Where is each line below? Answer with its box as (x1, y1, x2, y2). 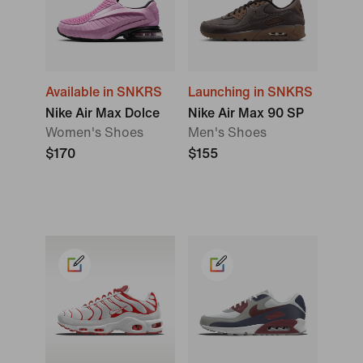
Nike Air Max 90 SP (188, 106, 304, 120)
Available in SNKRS (45, 85, 162, 99)
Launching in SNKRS (188, 85, 313, 99)
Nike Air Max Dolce (45, 106, 160, 120)
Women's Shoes (45, 126, 143, 139)
